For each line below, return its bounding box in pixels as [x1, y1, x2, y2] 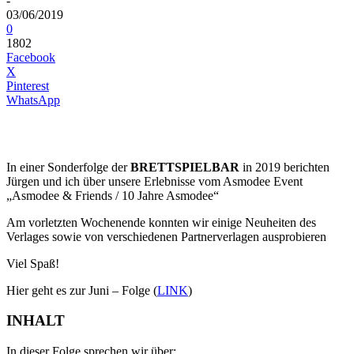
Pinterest [6, 78, 49, 92]
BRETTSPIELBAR [130, 160, 239, 174]
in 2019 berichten [239, 160, 330, 174]
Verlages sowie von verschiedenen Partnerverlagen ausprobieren [6, 229, 326, 243]
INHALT [6, 312, 65, 330]
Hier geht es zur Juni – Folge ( [6, 283, 157, 297]
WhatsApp [6, 92, 60, 107]
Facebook [6, 50, 55, 64]
